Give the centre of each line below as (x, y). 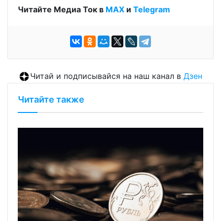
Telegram (152, 9)
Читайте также (51, 99)
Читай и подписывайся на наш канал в (107, 76)
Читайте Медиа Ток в (62, 9)
